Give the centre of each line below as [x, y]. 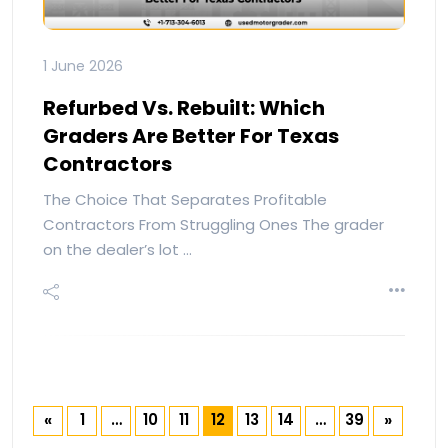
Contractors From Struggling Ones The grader [213, 224]
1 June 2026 [83, 65]
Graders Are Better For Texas [191, 135]
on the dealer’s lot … [117, 249]
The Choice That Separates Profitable [185, 199]
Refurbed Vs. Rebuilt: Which [184, 107]
